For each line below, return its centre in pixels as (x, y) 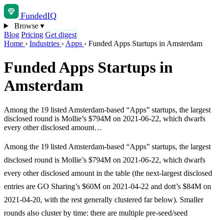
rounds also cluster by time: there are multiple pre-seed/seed (96, 213)
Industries (45, 43)
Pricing (32, 35)
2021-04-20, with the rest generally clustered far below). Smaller (104, 199)
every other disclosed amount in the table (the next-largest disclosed (108, 173)
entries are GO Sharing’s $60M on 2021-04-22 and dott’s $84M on (108, 186)
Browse (26, 26)
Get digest (61, 35)
